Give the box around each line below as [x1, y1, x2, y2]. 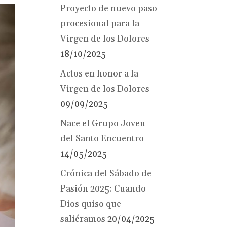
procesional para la [60, 18, 140, 30]
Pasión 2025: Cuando [60, 183, 146, 195]
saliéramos [60, 213, 106, 225]
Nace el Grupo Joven [60, 118, 146, 130]
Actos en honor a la [60, 68, 139, 80]
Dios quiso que [60, 198, 122, 210]
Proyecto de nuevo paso [60, 3, 158, 15]
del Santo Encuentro [60, 133, 144, 145]
